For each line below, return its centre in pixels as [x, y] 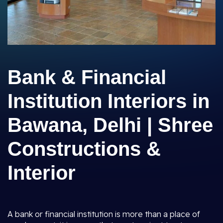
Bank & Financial [87, 77]
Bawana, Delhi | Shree [110, 125]
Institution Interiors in [109, 101]
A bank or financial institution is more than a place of [104, 214]
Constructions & [84, 149]
